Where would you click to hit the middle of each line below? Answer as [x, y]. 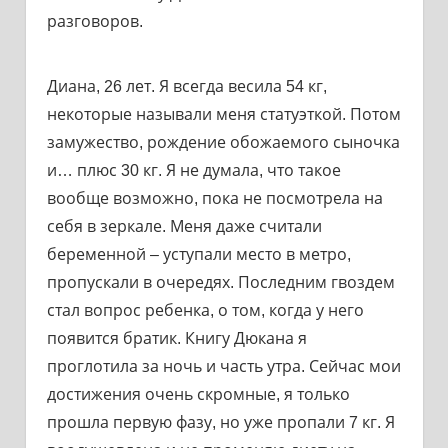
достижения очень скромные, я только [198, 394]
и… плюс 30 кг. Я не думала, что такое [193, 170]
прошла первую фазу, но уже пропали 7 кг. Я [220, 422]
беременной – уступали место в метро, [198, 254]
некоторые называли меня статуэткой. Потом [223, 114]
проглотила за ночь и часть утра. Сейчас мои [223, 366]
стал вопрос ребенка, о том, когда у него [205, 310]
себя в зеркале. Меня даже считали [184, 226]
